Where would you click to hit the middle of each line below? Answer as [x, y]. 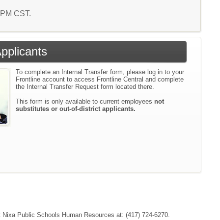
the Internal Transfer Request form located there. [85, 87]
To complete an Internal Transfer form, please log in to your [100, 72]
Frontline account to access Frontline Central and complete [100, 79]
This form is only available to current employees [85, 101]
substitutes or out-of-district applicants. [76, 109]
